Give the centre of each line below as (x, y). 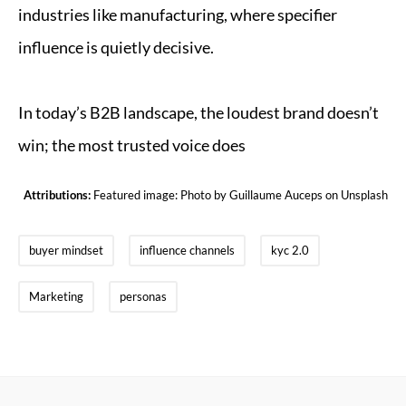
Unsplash (364, 195)
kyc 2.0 (290, 250)
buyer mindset (66, 250)
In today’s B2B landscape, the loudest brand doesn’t (198, 112)
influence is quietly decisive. (116, 47)
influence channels (187, 250)
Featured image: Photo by (160, 195)
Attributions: (57, 195)
